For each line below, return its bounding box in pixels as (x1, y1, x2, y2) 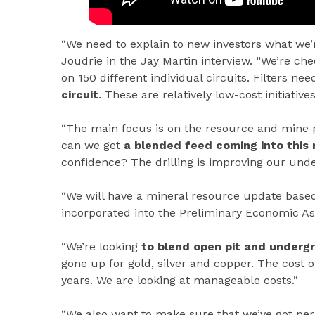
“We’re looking (61, 240, 141, 254)
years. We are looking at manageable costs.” (61, 274, 298, 288)
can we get (61, 139, 124, 153)
